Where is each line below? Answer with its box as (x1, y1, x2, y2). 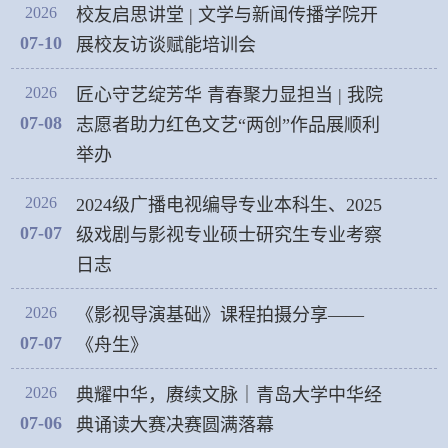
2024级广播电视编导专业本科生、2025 (76, 194, 383, 215)
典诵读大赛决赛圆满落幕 (76, 414, 275, 435)
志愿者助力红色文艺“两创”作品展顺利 (76, 114, 381, 135)
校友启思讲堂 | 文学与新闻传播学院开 (76, 4, 379, 25)
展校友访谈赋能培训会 (76, 34, 257, 55)
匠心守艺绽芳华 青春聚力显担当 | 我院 (76, 84, 384, 105)
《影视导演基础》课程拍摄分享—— (76, 304, 365, 325)
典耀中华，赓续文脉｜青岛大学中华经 (76, 384, 383, 405)
